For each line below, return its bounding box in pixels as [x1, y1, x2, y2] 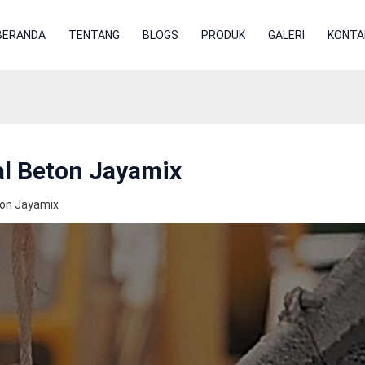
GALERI [267, 29, 305, 42]
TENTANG [68, 29, 120, 42]
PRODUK [200, 29, 245, 42]
